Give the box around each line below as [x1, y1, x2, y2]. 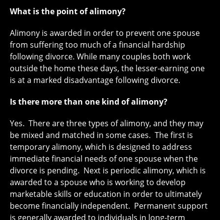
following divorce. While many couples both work [10, 51, 191, 62]
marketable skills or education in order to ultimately [10, 189, 202, 200]
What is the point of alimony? [10, 6, 126, 17]
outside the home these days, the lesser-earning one [10, 63, 205, 74]
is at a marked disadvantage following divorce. [10, 75, 180, 86]
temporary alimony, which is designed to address [10, 141, 192, 153]
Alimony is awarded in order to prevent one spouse [10, 27, 200, 39]
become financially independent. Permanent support [10, 200, 208, 212]
